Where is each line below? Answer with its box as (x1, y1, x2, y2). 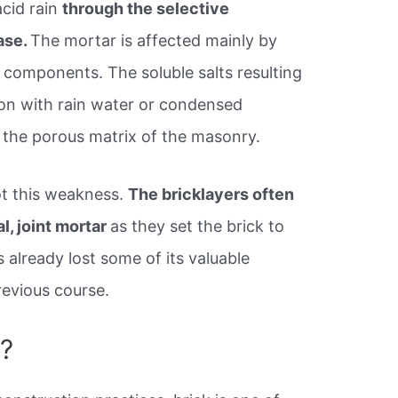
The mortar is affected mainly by (30, 31, 278, 51)
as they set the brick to (110, 217, 285, 236)
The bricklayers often (128, 185, 295, 204)
